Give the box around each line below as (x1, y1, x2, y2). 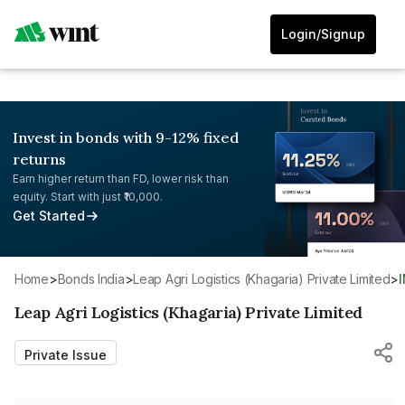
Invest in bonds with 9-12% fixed (13, 128, 239, 146)
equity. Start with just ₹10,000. (13, 190, 163, 203)
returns (13, 150, 66, 168)
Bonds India (65, 270, 125, 287)
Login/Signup (281, 26, 365, 42)
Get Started (13, 208, 85, 223)
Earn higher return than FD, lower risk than (13, 172, 229, 185)
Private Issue (24, 346, 107, 363)
